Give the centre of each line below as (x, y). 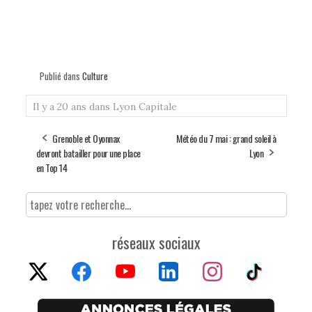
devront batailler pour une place (88, 153)
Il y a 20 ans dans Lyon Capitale (104, 106)
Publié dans (61, 76)
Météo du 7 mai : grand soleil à (226, 138)
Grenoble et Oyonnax (86, 138)
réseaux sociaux (156, 242)
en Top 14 (51, 167)
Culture (95, 76)
